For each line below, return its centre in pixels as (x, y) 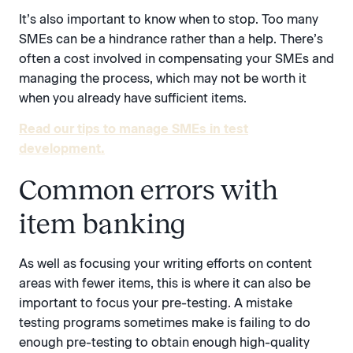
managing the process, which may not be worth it (163, 78)
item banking (102, 224)
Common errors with (149, 190)
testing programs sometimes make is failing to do (165, 323)
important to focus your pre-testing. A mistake (156, 303)
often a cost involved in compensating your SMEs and (176, 58)
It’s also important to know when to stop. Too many (169, 19)
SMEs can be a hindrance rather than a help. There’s (171, 39)
